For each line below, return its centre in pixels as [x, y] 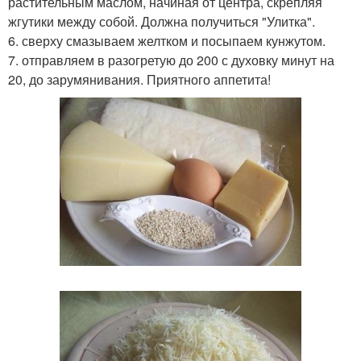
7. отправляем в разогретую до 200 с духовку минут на [171, 60]
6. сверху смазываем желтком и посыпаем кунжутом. [167, 41]
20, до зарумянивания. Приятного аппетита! [139, 79]
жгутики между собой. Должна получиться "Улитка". [162, 21]
